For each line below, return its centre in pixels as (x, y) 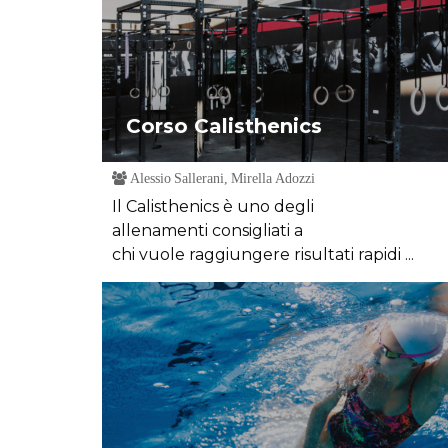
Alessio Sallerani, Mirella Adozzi (221, 178)
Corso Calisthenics (224, 126)
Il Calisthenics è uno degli (213, 206)
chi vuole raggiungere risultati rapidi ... (263, 254)
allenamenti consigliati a (207, 230)
